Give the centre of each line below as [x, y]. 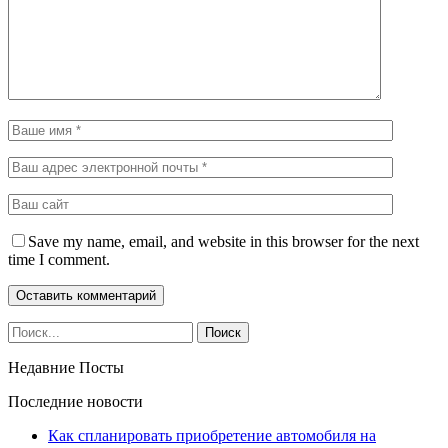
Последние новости [75, 401]
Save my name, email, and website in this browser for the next [223, 241]
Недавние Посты [66, 367]
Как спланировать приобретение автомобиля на [212, 435]
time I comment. [59, 259]
